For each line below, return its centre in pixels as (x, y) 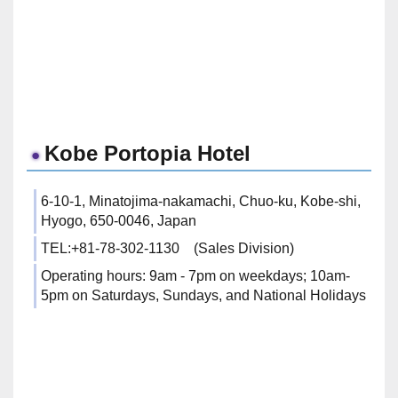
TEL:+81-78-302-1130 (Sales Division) (167, 248)
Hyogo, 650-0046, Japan (119, 221)
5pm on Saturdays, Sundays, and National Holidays (203, 295)
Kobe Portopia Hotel (147, 153)
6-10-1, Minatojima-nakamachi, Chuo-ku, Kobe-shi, (201, 201)
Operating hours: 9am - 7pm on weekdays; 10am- (195, 276)
